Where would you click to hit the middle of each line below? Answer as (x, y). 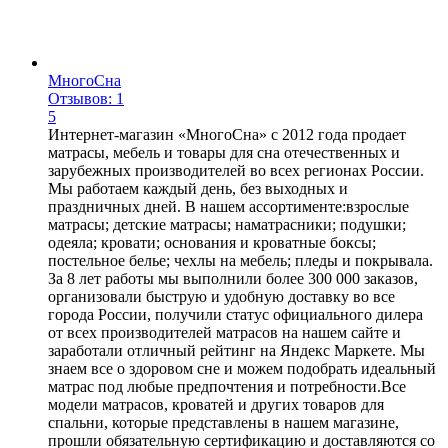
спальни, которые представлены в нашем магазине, (223, 422)
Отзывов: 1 (86, 98)
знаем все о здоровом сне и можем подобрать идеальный (242, 368)
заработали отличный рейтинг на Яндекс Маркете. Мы (236, 350)
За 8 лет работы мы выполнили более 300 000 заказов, (233, 278)
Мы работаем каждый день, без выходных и (198, 188)
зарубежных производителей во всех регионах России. (236, 170)
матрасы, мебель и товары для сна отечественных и (224, 152)
